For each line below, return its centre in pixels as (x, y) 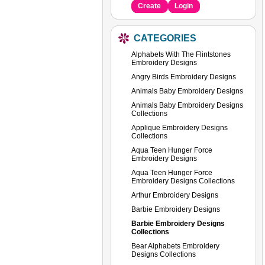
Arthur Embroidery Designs (175, 195)
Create (149, 6)
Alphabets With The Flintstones (181, 54)
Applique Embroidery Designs (180, 127)
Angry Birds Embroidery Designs (184, 77)
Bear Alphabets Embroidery (175, 246)
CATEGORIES (165, 38)
